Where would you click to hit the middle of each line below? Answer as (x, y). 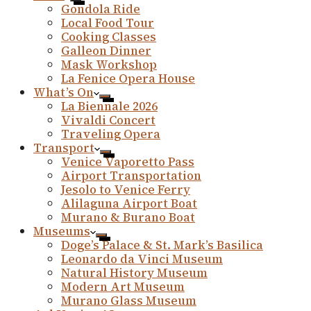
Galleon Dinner (106, 51)
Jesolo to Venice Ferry (126, 190)
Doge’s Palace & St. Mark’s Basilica (162, 245)
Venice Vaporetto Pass (128, 162)
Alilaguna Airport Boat (129, 203)
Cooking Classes (109, 37)
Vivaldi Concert (108, 120)
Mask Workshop (109, 65)
